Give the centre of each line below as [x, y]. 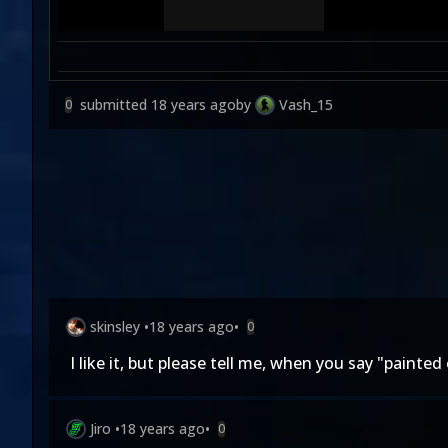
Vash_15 [306, 104]
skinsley [115, 326]
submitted [115, 104]
